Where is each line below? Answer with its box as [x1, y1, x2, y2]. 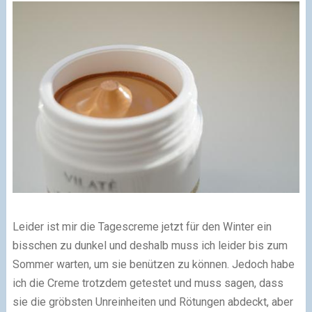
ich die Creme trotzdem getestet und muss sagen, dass [12, 276, 283, 290]
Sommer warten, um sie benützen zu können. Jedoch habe [12, 257, 295, 271]
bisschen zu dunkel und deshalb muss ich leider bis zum [12, 238, 288, 252]
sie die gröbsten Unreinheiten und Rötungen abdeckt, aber [12, 295, 293, 309]
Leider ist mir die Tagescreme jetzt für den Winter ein [12, 219, 272, 233]
